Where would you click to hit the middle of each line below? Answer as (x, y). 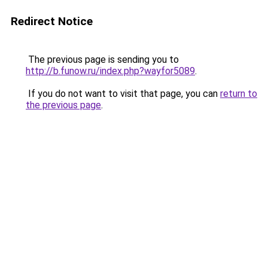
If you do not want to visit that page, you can (123, 94)
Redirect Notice (52, 21)
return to (239, 94)
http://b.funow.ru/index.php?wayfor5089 (110, 71)
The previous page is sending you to (102, 60)
